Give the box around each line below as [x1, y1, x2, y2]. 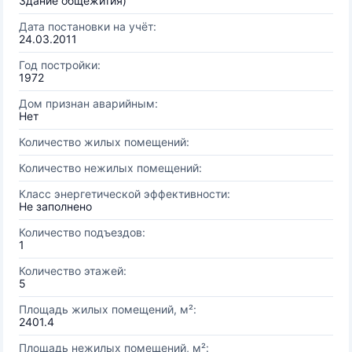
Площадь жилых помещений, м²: [19, 302, 196, 316]
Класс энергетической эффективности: [19, 187, 230, 200]
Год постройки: [19, 58, 101, 71]
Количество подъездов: [19, 225, 145, 239]
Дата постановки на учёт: [19, 20, 156, 33]
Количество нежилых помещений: [19, 161, 202, 174]
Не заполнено [19, 200, 92, 213]
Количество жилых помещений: [19, 135, 189, 148]
